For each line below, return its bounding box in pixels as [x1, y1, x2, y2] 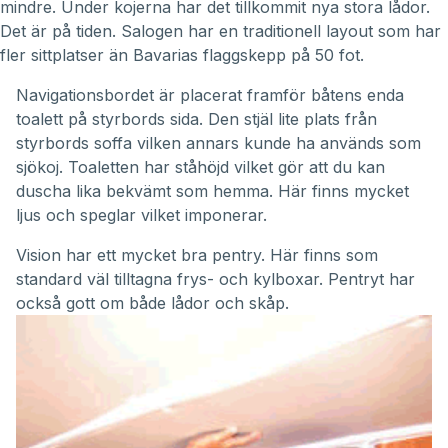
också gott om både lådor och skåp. [16, 293, 289, 314]
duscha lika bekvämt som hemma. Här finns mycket [16, 181, 409, 202]
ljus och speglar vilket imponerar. [16, 205, 267, 226]
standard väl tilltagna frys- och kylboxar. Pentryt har [16, 269, 415, 290]
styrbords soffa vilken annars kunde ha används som [16, 133, 421, 154]
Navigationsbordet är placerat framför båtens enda [16, 85, 404, 106]
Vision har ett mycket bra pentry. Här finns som [16, 245, 378, 266]
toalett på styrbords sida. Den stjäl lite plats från [16, 109, 377, 130]
